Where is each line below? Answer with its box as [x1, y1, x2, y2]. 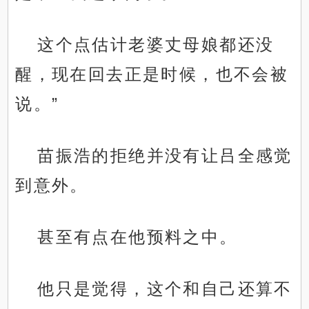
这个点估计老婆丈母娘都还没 [37, 35, 275, 54]
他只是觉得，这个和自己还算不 [37, 279, 292, 299]
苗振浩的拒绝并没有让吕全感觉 [37, 146, 292, 166]
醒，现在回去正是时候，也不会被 [15, 65, 289, 84]
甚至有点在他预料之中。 [37, 228, 238, 247]
